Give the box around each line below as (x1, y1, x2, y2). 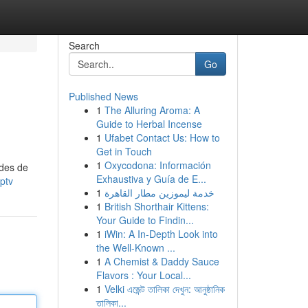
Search (68, 38, 100, 52)
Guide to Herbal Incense (96, 117, 202, 131)
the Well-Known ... (96, 241, 175, 254)
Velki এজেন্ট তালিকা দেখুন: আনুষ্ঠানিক (104, 282, 225, 296)
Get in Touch (96, 144, 152, 158)
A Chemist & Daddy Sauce (104, 254, 219, 268)
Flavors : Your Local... (96, 268, 191, 282)
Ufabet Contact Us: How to (104, 131, 220, 144)
